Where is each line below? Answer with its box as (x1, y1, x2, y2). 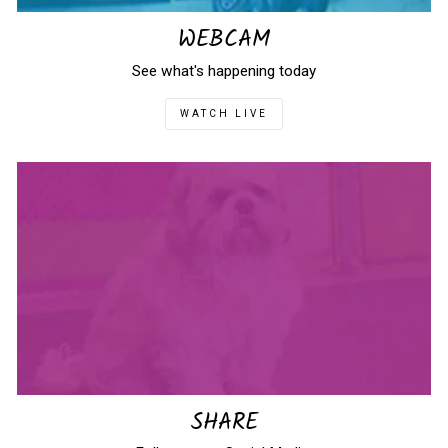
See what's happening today (132, 61, 316, 80)
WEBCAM (178, 22, 270, 59)
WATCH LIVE (180, 107, 268, 119)
